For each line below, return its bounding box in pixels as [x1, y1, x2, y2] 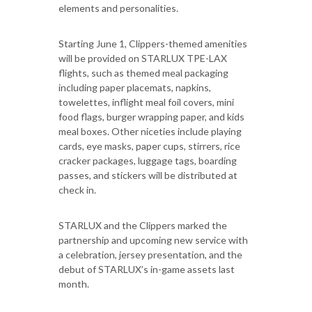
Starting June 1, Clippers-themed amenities [58, 37, 247, 49]
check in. [58, 183, 96, 196]
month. [58, 277, 89, 290]
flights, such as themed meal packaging [58, 66, 228, 79]
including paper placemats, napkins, [58, 81, 211, 93]
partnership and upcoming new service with [58, 233, 248, 246]
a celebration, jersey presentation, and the [58, 248, 242, 260]
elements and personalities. [58, 1, 178, 14]
